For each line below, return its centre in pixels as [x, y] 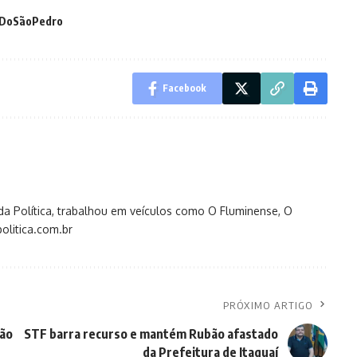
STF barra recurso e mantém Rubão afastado [151, 334]
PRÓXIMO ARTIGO [268, 306]
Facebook [184, 88]
